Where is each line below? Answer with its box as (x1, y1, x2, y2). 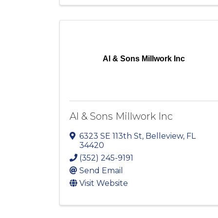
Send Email (79, 166, 123, 176)
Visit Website (79, 179, 128, 188)
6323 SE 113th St (79, 131, 142, 141)
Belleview (145, 131, 183, 141)
